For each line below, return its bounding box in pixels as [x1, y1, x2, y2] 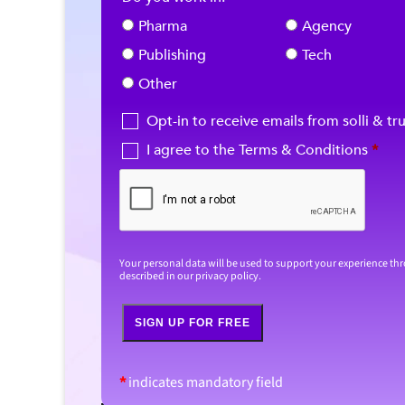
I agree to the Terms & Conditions [143, 137, 372, 162]
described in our [119, 268, 195, 284]
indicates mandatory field [126, 372, 283, 392]
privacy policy [195, 268, 259, 284]
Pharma [138, 13, 187, 37]
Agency [301, 13, 352, 37]
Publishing [138, 42, 206, 66]
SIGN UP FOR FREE [135, 316, 250, 329]
